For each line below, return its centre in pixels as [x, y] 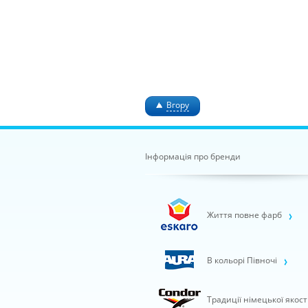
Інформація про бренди [193, 156]
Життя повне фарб [244, 214]
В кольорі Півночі [242, 260]
